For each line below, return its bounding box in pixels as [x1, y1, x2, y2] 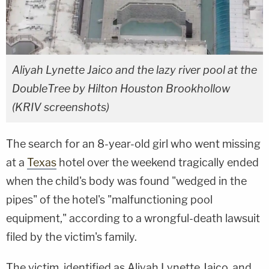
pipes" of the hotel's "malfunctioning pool [6, 193, 213, 206]
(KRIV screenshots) [12, 100, 109, 113]
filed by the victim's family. [6, 230, 137, 243]
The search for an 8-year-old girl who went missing [6, 137, 261, 150]
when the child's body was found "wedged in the [6, 174, 247, 187]
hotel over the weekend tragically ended [56, 156, 259, 169]
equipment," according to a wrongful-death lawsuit [6, 211, 260, 225]
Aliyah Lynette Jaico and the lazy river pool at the [12, 63, 257, 76]
